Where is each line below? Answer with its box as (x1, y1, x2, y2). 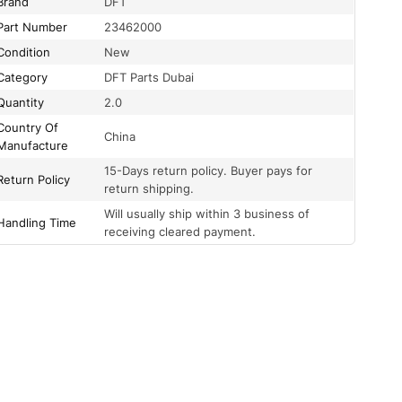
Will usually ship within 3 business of (104, 206, 310, 222)
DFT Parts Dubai (104, 70, 195, 85)
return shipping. (104, 181, 195, 197)
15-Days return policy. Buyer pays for (104, 163, 313, 179)
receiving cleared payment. (104, 224, 257, 240)
